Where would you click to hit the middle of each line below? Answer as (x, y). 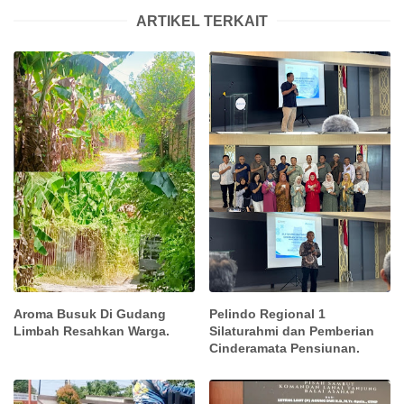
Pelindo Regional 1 (268, 314)
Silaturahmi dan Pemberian (292, 331)
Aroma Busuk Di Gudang (90, 314)
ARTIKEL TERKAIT (202, 21)
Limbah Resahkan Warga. (92, 331)
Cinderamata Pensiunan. (285, 349)
